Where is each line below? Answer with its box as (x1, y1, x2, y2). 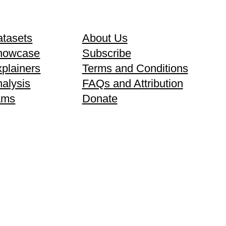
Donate (82, 92, 118, 105)
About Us (82, 31, 128, 44)
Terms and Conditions (82, 62, 188, 75)
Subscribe (82, 46, 131, 60)
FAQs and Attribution (82, 77, 183, 90)
